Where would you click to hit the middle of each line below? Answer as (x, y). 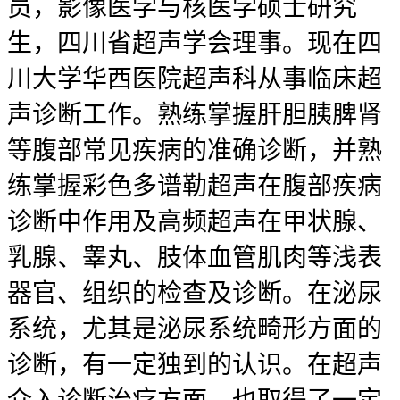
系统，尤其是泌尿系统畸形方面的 (195, 329)
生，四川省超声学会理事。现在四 (195, 44)
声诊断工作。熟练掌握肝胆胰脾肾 (195, 115)
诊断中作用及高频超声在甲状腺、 (195, 222)
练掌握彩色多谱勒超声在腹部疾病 (195, 187)
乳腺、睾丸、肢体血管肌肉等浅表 (195, 258)
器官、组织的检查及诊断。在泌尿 (195, 294)
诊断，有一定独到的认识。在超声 (195, 365)
